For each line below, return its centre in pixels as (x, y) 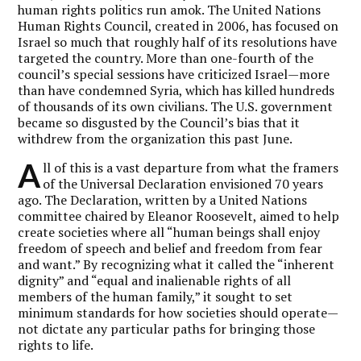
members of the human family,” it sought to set (156, 296)
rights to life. (56, 344)
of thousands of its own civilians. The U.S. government (176, 106)
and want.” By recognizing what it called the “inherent (176, 264)
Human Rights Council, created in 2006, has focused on (178, 25)
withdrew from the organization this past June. (156, 138)
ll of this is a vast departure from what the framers (191, 167)
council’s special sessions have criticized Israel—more (174, 74)
